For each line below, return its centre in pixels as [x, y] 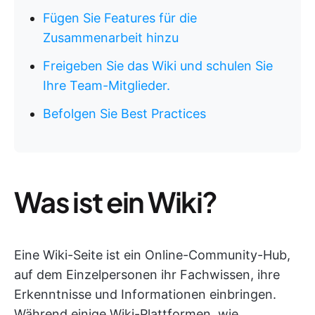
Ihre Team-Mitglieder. [107, 85]
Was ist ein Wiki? [116, 201]
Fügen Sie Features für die [120, 18]
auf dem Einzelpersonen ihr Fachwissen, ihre [147, 275]
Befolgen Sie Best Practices [124, 114]
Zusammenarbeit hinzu [111, 38]
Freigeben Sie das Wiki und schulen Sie [158, 66]
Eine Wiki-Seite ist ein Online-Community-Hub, [152, 255]
